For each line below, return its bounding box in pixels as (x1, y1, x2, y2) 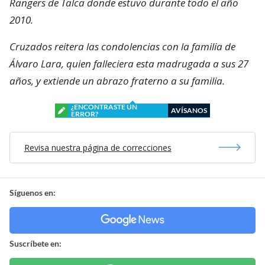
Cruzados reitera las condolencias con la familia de (9, 39, 235, 53)
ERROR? (71, 109, 98, 118)
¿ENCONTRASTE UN (71, 102, 137, 111)
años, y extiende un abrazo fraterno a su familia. (9, 73, 225, 88)
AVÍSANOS (171, 105, 207, 115)
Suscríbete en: (9, 238, 62, 248)
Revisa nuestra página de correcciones (24, 141, 172, 153)
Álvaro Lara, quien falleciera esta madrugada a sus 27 (9, 56, 248, 70)
